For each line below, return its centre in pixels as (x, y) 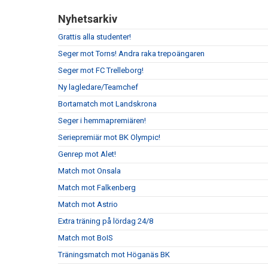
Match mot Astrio (88, 204)
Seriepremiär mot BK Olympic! (109, 137)
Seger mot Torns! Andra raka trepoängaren (131, 54)
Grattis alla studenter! (95, 37)
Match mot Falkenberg (97, 188)
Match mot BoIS (86, 238)
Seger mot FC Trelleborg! (101, 70)
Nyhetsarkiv (88, 19)
